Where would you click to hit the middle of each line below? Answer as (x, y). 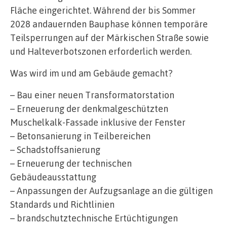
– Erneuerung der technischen (71, 163)
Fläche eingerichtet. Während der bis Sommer (103, 10)
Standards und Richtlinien (62, 204)
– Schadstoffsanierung (55, 150)
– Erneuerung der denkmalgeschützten (89, 109)
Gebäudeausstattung (53, 177)
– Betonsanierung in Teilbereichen (80, 136)
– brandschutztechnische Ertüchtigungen (94, 218)
